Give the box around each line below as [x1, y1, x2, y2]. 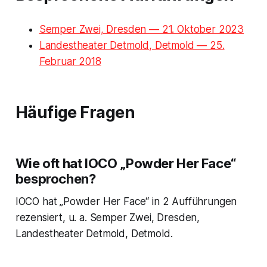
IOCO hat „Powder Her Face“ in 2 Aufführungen [15, 195, 237, 207]
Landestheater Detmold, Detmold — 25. [39, 39, 225, 51]
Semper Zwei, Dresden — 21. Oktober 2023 [39, 23, 244, 35]
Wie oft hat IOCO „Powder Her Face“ [15, 155, 236, 171]
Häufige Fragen [15, 102, 135, 122]
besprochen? [15, 170, 96, 187]
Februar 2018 [39, 55, 101, 67]
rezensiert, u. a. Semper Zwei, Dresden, [15, 211, 200, 223]
